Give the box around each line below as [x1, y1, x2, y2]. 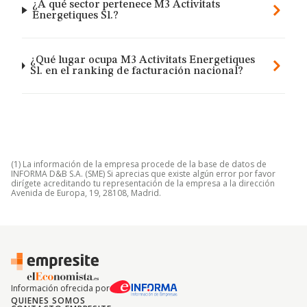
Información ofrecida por [11, 282, 110, 294]
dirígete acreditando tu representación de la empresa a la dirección [11, 177, 275, 189]
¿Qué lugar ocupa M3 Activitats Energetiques [30, 55, 256, 66]
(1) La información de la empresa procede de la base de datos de [11, 158, 267, 170]
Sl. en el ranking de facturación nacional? [30, 66, 244, 77]
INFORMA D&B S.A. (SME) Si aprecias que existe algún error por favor [11, 168, 275, 180]
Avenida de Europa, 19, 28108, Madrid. [11, 187, 161, 199]
